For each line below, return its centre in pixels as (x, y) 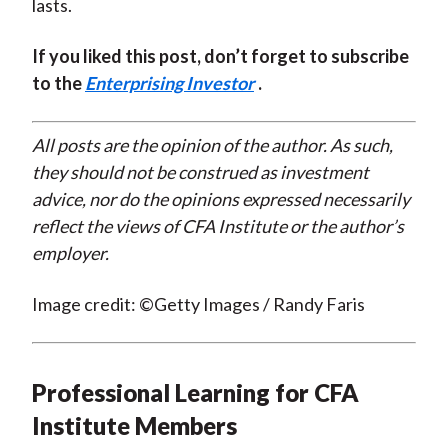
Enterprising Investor (169, 83)
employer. (70, 253)
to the (58, 83)
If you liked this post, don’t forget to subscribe (220, 56)
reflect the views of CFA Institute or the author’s (217, 226)
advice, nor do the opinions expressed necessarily (220, 199)
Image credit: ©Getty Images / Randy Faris (198, 304)
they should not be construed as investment (200, 172)
